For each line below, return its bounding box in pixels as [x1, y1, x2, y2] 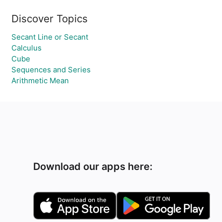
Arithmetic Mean [11, 76, 69, 85]
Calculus [11, 43, 42, 53]
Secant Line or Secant [11, 32, 88, 42]
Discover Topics [11, 12, 88, 25]
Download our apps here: [33, 161, 153, 172]
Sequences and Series [11, 65, 91, 74]
